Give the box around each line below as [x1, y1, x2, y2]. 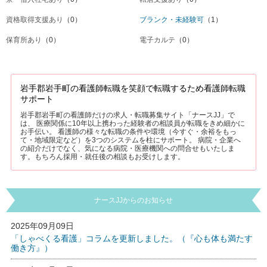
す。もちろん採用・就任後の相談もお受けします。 [20, 153, 185, 161]
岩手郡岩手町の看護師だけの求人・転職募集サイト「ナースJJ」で [20, 111, 235, 119]
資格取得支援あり [6, 15, 63, 24]
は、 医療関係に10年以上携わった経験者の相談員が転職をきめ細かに [20, 119, 245, 128]
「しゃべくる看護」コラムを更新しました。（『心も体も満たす [10, 234, 253, 243]
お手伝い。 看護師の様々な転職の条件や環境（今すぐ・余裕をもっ [20, 128, 237, 136]
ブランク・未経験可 [139, 15, 204, 24]
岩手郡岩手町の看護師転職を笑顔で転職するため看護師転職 [20, 83, 246, 93]
